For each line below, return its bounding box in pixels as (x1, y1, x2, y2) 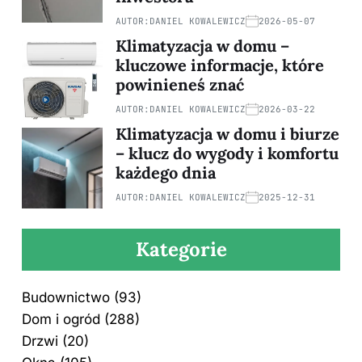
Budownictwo (22, 288, 110, 305)
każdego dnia (116, 162, 216, 183)
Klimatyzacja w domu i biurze (116, 123, 339, 144)
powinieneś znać (116, 74, 244, 95)
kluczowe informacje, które (116, 54, 324, 75)
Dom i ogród (22, 310, 100, 327)
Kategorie (135, 236, 227, 262)
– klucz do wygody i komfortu (116, 142, 339, 163)
